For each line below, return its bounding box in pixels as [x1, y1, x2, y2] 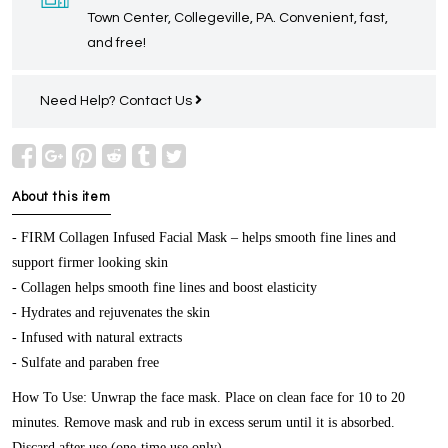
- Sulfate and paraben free [12, 354, 159, 370]
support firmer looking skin [12, 254, 168, 270]
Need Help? [40, 93, 119, 108]
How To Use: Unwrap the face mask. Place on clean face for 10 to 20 [12, 389, 405, 405]
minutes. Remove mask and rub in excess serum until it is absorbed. [12, 414, 395, 430]
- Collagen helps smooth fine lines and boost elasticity [12, 279, 317, 295]
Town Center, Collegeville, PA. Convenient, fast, [87, 10, 388, 25]
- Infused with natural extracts [12, 329, 182, 345]
